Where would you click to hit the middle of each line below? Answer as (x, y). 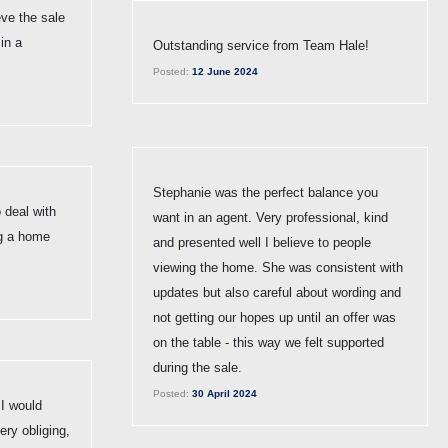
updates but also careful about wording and (277, 292)
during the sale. (197, 367)
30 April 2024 (223, 393)
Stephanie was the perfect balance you (265, 192)
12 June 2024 (223, 71)
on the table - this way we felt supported (268, 342)
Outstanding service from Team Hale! (261, 45)
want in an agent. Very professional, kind (270, 217)
